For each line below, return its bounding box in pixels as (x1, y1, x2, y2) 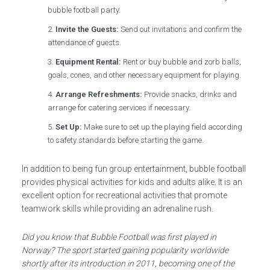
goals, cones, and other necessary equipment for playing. (48, 71, 242, 80)
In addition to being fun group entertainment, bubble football (21, 164, 246, 174)
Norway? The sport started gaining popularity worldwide (21, 245, 228, 255)
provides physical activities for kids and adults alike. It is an (21, 177, 242, 187)
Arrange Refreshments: (55, 90, 143, 99)
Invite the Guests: (55, 25, 119, 34)
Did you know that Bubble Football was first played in (21, 232, 216, 242)
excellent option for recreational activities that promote (21, 190, 227, 200)
